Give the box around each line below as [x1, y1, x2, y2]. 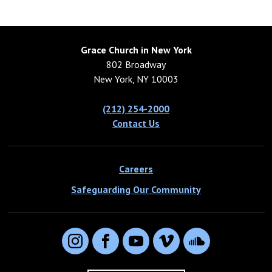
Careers [119, 163, 153, 175]
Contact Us [112, 117, 160, 130]
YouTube [135, 241, 173, 254]
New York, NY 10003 [93, 73, 178, 86]
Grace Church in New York [80, 44, 192, 56]
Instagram [74, 241, 120, 254]
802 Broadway [106, 58, 166, 71]
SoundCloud [195, 241, 248, 254]
